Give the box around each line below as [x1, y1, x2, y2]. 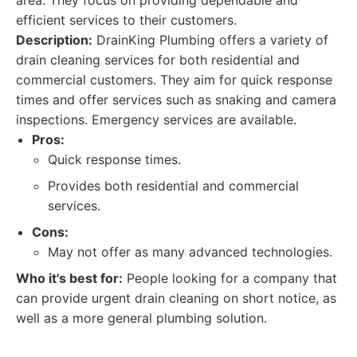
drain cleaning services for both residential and [16, 52, 300, 68]
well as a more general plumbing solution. [16, 310, 267, 326]
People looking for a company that [123, 270, 337, 286]
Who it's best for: [16, 270, 123, 286]
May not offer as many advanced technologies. [48, 244, 332, 260]
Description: [16, 32, 92, 48]
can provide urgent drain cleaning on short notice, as [16, 290, 336, 306]
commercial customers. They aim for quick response [16, 72, 332, 88]
